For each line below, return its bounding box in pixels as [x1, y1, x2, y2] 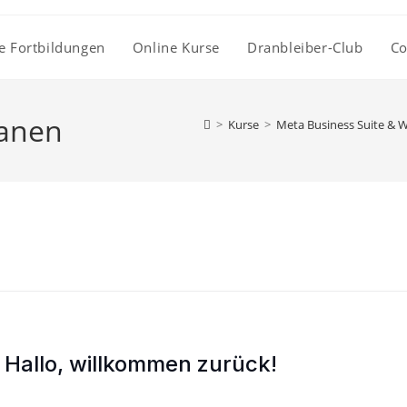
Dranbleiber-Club [246, 38, 363, 56]
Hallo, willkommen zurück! [5, 351, 277, 377]
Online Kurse [132, 38, 220, 56]
